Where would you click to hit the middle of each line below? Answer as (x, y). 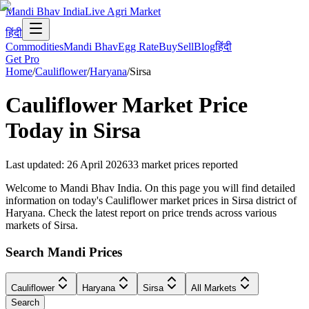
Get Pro (22, 59)
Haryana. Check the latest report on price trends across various (141, 212)
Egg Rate (138, 47)
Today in (49, 131)
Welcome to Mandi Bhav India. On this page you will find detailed (150, 188)
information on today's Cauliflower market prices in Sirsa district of (151, 200)
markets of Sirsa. (42, 225)
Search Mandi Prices (64, 252)
